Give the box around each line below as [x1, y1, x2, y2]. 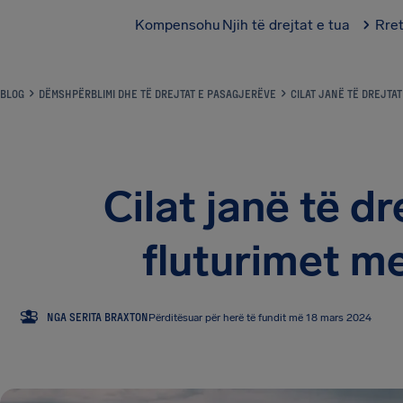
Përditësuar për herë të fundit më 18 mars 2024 [148, 310, 372, 324]
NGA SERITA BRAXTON [47, 309, 148, 323]
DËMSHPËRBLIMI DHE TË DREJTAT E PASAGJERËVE [39, 87, 276, 100]
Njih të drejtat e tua [222, 16, 350, 33]
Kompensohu [135, 16, 220, 33]
